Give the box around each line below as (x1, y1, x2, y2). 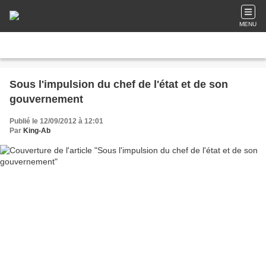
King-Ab (23, 126, 50, 135)
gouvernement (9, 93, 83, 105)
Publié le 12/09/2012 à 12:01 (9, 117, 103, 125)
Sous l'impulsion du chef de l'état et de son (9, 78, 228, 90)
